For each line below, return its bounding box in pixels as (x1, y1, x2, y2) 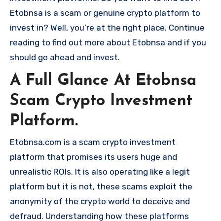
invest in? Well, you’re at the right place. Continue (10, 22, 205, 33)
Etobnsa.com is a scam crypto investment (10, 137, 176, 147)
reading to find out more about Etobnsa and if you (10, 37, 206, 47)
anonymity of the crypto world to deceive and (10, 196, 190, 207)
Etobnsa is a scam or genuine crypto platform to (10, 7, 200, 18)
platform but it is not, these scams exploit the (10, 182, 192, 192)
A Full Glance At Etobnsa (10, 73, 196, 89)
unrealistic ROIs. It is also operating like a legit (10, 167, 190, 177)
